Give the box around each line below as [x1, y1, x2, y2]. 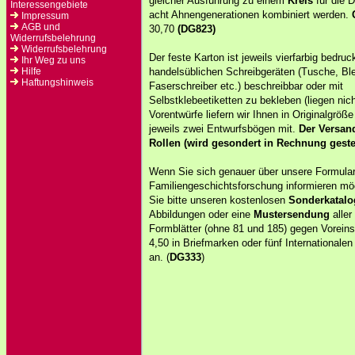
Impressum [21, 10, 69, 21]
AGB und [21, 21, 60, 32]
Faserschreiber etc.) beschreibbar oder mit [149, 80, 343, 92]
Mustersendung [254, 208, 330, 220]
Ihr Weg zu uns [21, 55, 86, 66]
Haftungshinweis [21, 77, 94, 88]
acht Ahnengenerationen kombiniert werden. [149, 9, 352, 21]
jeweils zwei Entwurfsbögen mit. [149, 123, 299, 135]
